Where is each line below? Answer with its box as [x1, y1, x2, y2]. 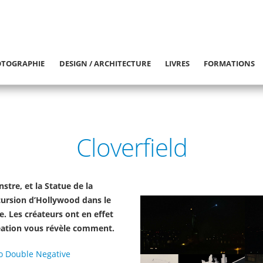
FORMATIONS [204, 58, 255, 69]
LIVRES [165, 58, 190, 69]
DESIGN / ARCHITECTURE [59, 58, 151, 69]
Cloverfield [76, 130, 187, 164]
